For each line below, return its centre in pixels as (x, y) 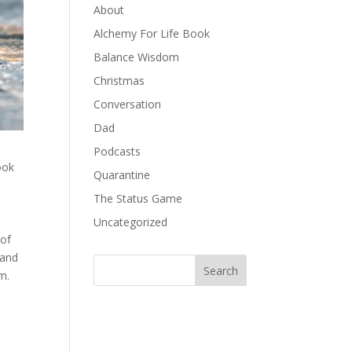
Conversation (128, 104)
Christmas (119, 81)
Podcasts (117, 151)
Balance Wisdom (137, 57)
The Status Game (138, 198)
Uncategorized (131, 222)
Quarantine (122, 175)
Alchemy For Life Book (152, 33)
